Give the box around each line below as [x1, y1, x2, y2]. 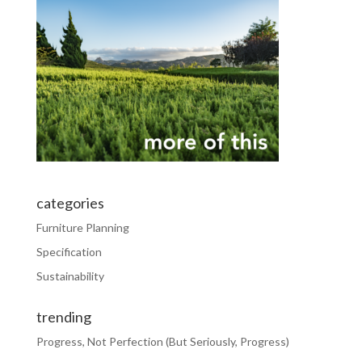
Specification [36, 244, 102, 259]
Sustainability [36, 268, 104, 283]
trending [36, 307, 91, 326]
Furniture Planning [36, 220, 129, 234]
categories [36, 193, 104, 212]
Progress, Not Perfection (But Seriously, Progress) [36, 334, 289, 348]
